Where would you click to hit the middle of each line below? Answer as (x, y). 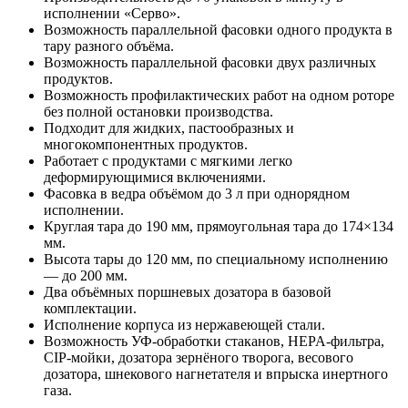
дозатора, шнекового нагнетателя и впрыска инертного (216, 373)
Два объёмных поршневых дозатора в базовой (188, 291)
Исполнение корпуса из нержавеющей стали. (184, 324)
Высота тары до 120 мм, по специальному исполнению (216, 259)
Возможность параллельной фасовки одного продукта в (218, 29)
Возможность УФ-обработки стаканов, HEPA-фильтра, (214, 341)
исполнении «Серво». (112, 13)
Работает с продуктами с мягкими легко (168, 160)
